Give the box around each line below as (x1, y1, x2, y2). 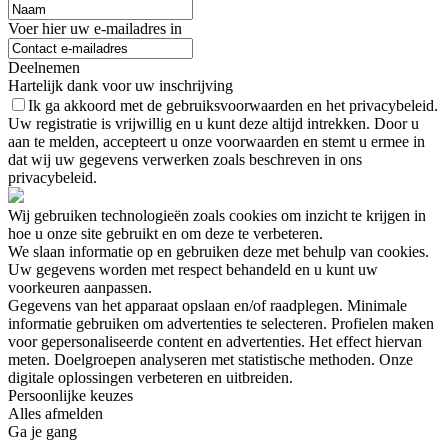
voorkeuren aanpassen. (8, 279, 152, 297)
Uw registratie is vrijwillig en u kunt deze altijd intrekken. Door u (8, 115, 419, 133)
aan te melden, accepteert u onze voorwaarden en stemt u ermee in (8, 133, 425, 151)
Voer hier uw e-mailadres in (8, 20, 182, 38)
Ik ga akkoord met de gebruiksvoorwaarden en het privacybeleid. (28, 97, 438, 115)
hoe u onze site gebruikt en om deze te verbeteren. (8, 225, 323, 243)
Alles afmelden (8, 405, 103, 423)
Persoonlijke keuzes (8, 387, 133, 405)
